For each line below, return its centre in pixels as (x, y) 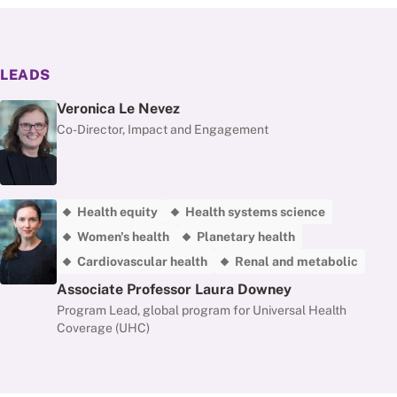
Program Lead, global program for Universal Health (202, 310)
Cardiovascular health (142, 261)
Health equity (117, 212)
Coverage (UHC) (103, 328)
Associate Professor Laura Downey (174, 289)
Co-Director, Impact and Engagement (163, 129)
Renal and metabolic (296, 261)
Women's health (123, 237)
